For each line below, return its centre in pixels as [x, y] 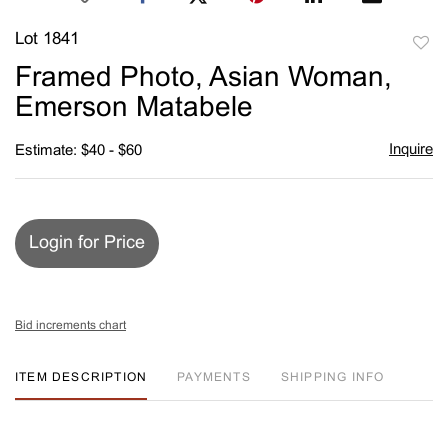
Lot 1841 [47, 39]
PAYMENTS [214, 377]
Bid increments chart [70, 325]
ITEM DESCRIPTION [81, 377]
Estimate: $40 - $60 [78, 150]
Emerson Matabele [134, 108]
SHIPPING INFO [332, 377]
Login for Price [87, 243]
